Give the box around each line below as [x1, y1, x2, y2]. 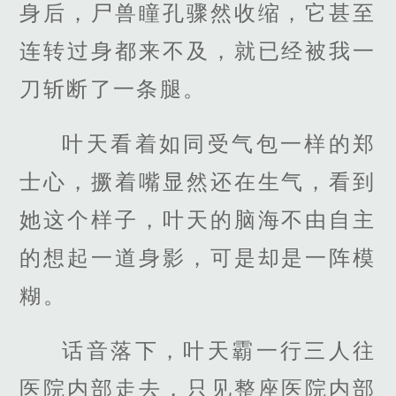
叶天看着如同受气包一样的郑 [62, 131, 377, 156]
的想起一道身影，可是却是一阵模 [19, 245, 377, 270]
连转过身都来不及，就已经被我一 [19, 38, 377, 63]
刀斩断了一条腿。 [19, 76, 207, 101]
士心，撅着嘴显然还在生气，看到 [19, 169, 377, 194]
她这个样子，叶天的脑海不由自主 [19, 207, 377, 232]
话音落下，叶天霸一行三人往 [62, 338, 377, 362]
